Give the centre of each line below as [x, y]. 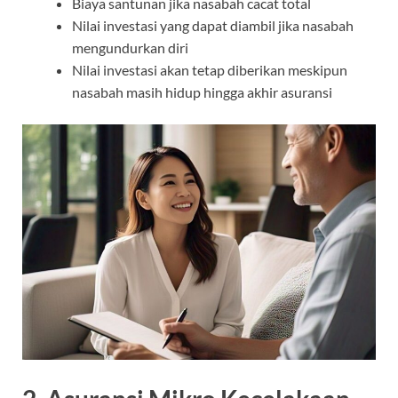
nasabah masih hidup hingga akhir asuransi [202, 92]
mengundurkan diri [130, 47]
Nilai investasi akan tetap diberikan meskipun [210, 69]
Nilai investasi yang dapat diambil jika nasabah [213, 25]
